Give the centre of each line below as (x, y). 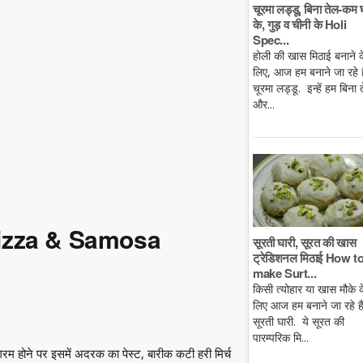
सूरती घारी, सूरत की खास (305, 242)
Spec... (271, 40)
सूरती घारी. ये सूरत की (299, 321)
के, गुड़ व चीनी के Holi (300, 25)
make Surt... (285, 273)
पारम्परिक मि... (281, 337)
